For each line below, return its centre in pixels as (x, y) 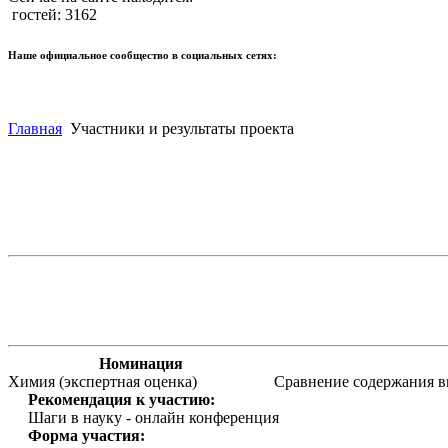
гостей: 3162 (52, 15)
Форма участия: (86, 436)
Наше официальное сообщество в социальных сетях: (142, 55)
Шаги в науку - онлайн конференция (153, 418)
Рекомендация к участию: (121, 400)
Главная (35, 129)
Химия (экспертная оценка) (102, 382)
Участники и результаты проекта (180, 129)
